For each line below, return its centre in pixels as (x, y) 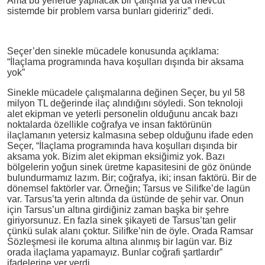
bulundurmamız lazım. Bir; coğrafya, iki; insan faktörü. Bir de (132, 177)
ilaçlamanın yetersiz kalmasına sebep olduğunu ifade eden (130, 135)
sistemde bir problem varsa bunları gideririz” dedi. (110, 11)
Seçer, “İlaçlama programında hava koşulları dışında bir (122, 146)
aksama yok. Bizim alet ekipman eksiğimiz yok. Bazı (116, 156)
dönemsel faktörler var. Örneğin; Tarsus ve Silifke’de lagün (128, 188)
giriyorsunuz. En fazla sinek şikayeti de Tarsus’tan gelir (121, 220)
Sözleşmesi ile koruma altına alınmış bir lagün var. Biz (119, 241)
